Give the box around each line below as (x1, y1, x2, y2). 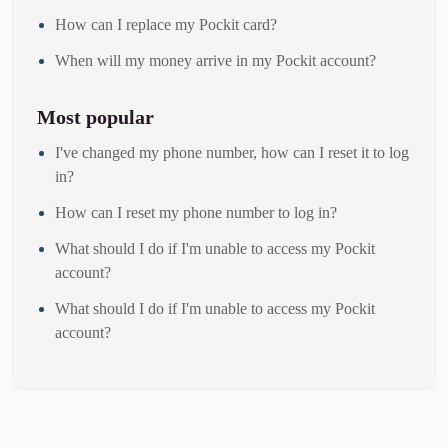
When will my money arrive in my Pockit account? (55, 52, 376, 70)
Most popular (37, 106, 154, 129)
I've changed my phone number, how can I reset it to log (55, 144, 409, 162)
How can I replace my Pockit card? (55, 16, 277, 34)
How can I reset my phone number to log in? (55, 204, 337, 222)
